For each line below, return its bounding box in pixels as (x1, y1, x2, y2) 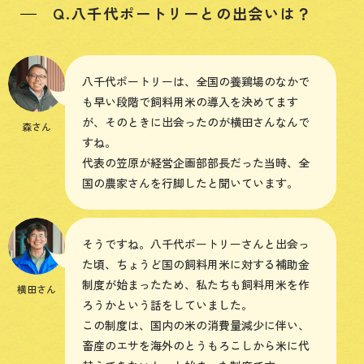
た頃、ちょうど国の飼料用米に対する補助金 (82, 255, 310, 272)
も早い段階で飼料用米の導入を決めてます (82, 93, 298, 110)
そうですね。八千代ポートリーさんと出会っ (82, 235, 310, 252)
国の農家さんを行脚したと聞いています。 (82, 174, 298, 191)
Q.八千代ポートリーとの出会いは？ (53, 2, 313, 24)
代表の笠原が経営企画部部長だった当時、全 (82, 154, 310, 171)
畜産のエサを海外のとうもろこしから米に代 (82, 336, 310, 353)
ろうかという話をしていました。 (82, 296, 253, 313)
